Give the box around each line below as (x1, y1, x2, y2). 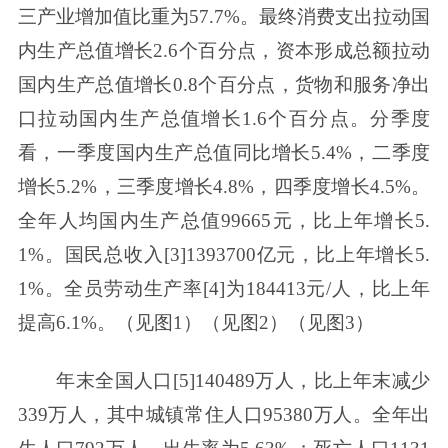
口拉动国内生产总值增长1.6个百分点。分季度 (17, 108, 431, 130)
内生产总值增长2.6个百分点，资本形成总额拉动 (17, 40, 431, 62)
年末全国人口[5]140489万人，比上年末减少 (56, 370, 431, 392)
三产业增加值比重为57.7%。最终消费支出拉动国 (17, 6, 431, 28)
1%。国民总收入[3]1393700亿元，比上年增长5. (17, 244, 431, 266)
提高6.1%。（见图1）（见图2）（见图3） (17, 312, 374, 334)
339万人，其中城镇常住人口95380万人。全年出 (17, 404, 431, 426)
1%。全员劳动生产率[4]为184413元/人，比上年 (17, 278, 431, 300)
